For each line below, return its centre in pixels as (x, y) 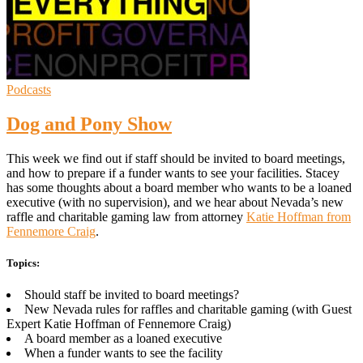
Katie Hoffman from (299, 216)
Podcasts (29, 89)
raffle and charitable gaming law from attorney (126, 216)
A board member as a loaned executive (123, 339)
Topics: (23, 263)
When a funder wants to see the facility (124, 353)
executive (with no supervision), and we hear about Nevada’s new (175, 202)
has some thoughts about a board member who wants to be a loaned (179, 187)
